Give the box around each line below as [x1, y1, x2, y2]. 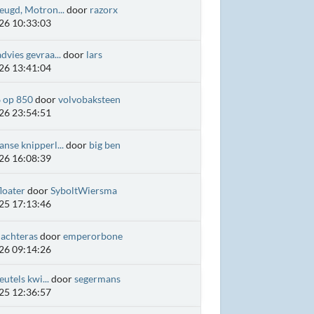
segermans [74, 273, 121, 285]
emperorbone [62, 230, 123, 242]
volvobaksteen [57, 93, 121, 105]
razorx [89, 4, 118, 15]
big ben [88, 139, 121, 151]
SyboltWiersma [50, 184, 117, 196]
